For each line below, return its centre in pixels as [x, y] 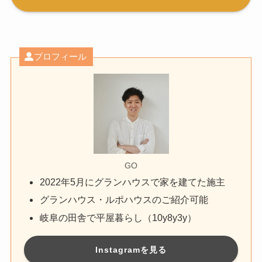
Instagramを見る [131, 249]
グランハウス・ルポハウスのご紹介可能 [124, 200]
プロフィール [60, 57]
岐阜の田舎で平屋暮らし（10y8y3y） [118, 217]
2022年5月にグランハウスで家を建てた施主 [133, 182]
